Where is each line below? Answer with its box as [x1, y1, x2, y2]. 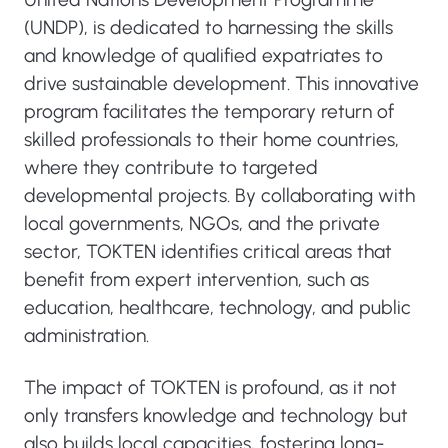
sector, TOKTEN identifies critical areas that [24, 240, 392, 264]
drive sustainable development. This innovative [24, 72, 419, 96]
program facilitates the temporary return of [24, 100, 394, 124]
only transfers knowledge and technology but [24, 404, 408, 428]
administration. [24, 324, 149, 348]
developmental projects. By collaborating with [24, 184, 415, 208]
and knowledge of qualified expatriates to [24, 44, 383, 68]
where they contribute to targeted [24, 156, 318, 180]
